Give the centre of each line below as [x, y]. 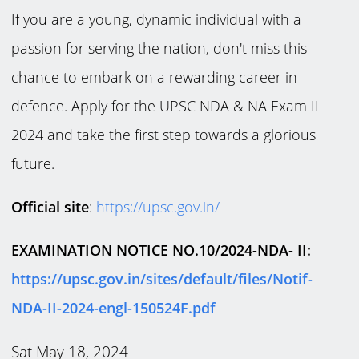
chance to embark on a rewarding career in [155, 77]
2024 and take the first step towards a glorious [164, 135]
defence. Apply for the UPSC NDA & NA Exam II [165, 106]
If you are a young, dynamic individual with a [157, 20]
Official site [50, 207]
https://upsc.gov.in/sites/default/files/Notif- [162, 279]
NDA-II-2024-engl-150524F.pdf [114, 308]
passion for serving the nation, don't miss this [159, 48]
